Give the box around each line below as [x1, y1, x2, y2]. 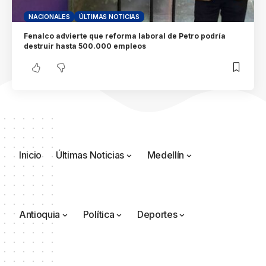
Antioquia [19, 208, 61, 221]
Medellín [147, 149, 185, 161]
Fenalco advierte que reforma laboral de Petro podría [24, 31, 226, 40]
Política [83, 208, 115, 221]
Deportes [137, 208, 178, 221]
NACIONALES [28, 12, 70, 21]
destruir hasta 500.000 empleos [24, 41, 147, 50]
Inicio [19, 149, 42, 161]
